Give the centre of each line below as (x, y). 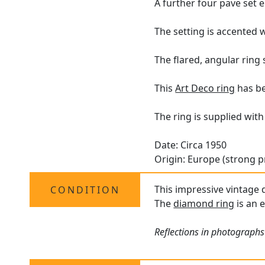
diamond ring (204, 204)
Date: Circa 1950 (191, 145)
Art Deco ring (205, 88)
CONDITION (85, 190)
